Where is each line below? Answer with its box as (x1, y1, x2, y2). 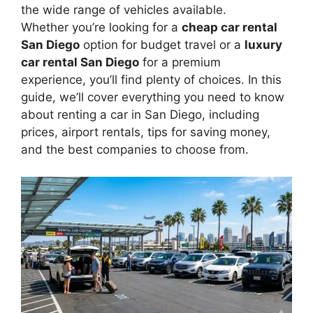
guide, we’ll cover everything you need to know (21, 90, 284, 105)
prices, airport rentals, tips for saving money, (21, 125, 270, 140)
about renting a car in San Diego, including (21, 108, 259, 122)
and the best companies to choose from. (21, 143, 249, 157)
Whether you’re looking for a (21, 20, 182, 35)
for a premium (139, 55, 221, 70)
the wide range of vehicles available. (21, 3, 226, 17)
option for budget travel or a (80, 38, 245, 52)
